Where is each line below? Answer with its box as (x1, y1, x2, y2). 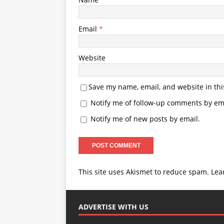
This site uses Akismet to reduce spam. (78, 167, 211, 176)
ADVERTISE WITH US (78, 202, 148, 211)
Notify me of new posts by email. (90, 114, 200, 123)
